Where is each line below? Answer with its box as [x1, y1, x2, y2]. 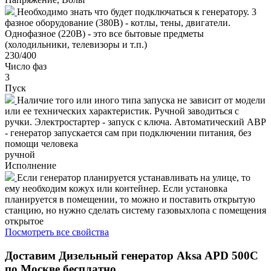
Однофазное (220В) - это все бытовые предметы [5, 28, 204, 39]
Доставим [5, 249, 59, 262]
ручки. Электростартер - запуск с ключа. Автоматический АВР [5, 116, 266, 127]
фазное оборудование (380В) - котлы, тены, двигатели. [5, 17, 230, 28]
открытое [5, 215, 44, 226]
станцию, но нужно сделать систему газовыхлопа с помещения [5, 204, 266, 215]
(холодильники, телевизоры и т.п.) [5, 39, 147, 50]
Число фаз [5, 60, 47, 71]
